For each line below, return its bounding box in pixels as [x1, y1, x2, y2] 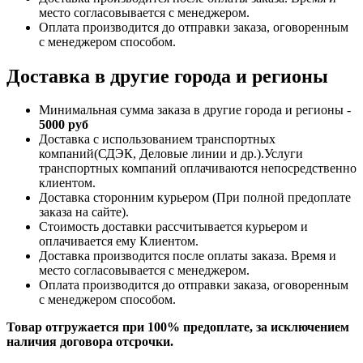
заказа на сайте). [39, 205, 129, 220]
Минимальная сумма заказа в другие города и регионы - [39, 103, 351, 117]
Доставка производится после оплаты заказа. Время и [39, 249, 336, 263]
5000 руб [39, 117, 88, 132]
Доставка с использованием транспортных [39, 132, 275, 147]
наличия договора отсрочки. [6, 335, 173, 349]
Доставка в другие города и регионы [6, 65, 328, 87]
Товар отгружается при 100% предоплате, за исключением [6, 320, 349, 335]
